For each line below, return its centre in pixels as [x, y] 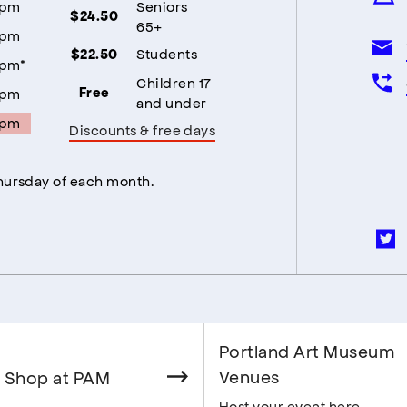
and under [172, 102]
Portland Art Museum [307, 350]
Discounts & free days [143, 129]
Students [167, 53]
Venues [249, 376]
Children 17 [174, 82]
